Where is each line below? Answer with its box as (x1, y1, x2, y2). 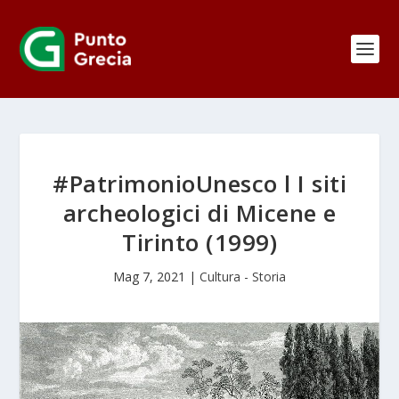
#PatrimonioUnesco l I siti (53, 167, 346, 199)
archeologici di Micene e (62, 197, 337, 229)
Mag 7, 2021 (113, 268, 185, 285)
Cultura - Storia (199, 268, 286, 285)
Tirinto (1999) (122, 226, 277, 258)
